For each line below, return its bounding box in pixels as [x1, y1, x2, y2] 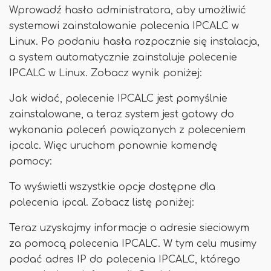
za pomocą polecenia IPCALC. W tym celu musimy [9, 238, 256, 249]
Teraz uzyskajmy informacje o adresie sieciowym [9, 223, 249, 233]
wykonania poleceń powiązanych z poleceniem [9, 125, 246, 135]
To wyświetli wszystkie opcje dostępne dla [9, 181, 215, 192]
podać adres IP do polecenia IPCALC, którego [9, 254, 240, 265]
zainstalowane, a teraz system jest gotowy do [9, 109, 234, 120]
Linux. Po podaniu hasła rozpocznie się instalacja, [9, 36, 260, 47]
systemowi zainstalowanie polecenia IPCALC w [9, 21, 239, 31]
